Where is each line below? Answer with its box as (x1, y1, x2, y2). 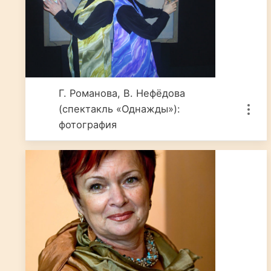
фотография (59, 119, 117, 131)
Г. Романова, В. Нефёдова (59, 87, 186, 99)
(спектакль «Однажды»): (59, 103, 181, 115)
